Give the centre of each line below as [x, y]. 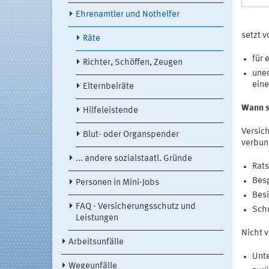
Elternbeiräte [108, 86]
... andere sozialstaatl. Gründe [134, 159]
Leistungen [97, 218]
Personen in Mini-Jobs [117, 183]
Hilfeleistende [110, 110]
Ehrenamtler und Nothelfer [128, 14]
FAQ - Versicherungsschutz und [136, 207]
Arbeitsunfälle [96, 242]
